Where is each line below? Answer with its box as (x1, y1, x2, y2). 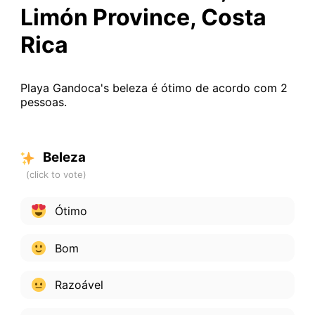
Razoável (51, 278, 103, 292)
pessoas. (20, 95, 67, 110)
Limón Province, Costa (20, 4, 266, 32)
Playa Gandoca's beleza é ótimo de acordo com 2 (20, 81, 288, 96)
